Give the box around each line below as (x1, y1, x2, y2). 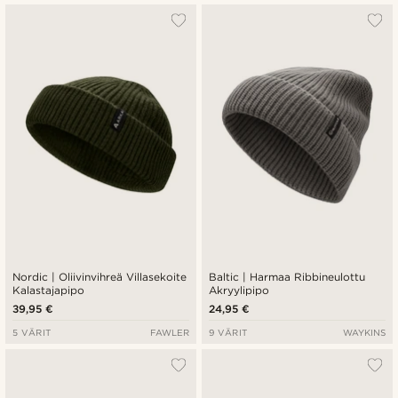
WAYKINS (342, 327, 386, 338)
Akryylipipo (209, 283, 269, 298)
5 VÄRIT (12, 327, 52, 338)
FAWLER (149, 327, 189, 338)
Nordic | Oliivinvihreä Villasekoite (12, 270, 187, 284)
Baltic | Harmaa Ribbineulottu (209, 270, 366, 284)
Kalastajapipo (12, 283, 84, 298)
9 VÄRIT (209, 327, 248, 338)
